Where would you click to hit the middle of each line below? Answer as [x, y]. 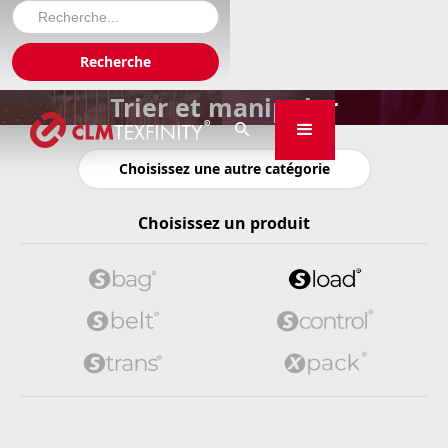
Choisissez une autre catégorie [224, 168]
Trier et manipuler [224, 107]
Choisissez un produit [224, 223]
